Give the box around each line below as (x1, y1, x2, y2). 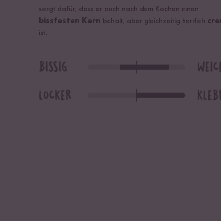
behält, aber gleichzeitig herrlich (101, 17, 207, 26)
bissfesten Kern (39, 17, 101, 26)
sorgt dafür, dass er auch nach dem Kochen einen (39, 5, 199, 14)
